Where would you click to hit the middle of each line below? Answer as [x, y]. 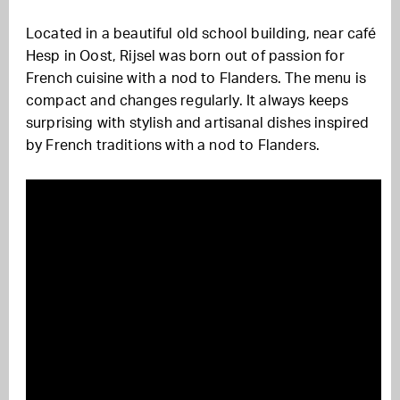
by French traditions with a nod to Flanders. [173, 146]
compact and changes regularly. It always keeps [187, 101]
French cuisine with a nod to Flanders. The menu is [196, 79]
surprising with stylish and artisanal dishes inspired [198, 123]
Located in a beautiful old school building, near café [201, 34]
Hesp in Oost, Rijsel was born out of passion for [185, 56]
